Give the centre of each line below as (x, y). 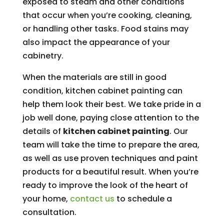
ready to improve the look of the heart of (105, 185)
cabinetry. (43, 56)
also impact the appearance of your (96, 42)
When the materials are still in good (94, 77)
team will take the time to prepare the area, (111, 145)
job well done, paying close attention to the (110, 118)
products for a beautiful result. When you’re (110, 172)
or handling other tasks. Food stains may (105, 29)
